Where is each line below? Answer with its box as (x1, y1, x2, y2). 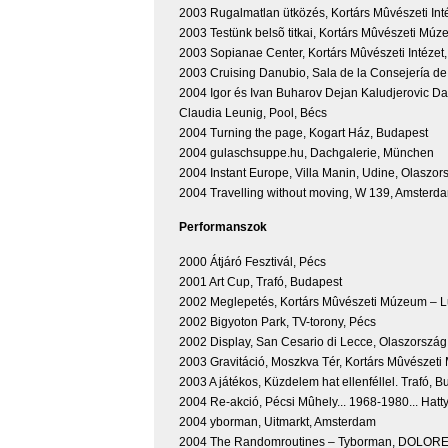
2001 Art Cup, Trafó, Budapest (179, 274, 342, 289)
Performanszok (179, 220, 267, 235)
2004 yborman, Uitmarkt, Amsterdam (179, 414, 376, 429)
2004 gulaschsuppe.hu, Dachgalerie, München (179, 145, 434, 160)
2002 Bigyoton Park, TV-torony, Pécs (179, 314, 376, 329)
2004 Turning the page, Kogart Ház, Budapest (179, 125, 428, 140)
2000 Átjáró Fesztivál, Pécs (179, 254, 326, 269)
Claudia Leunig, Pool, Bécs (179, 105, 327, 120)
